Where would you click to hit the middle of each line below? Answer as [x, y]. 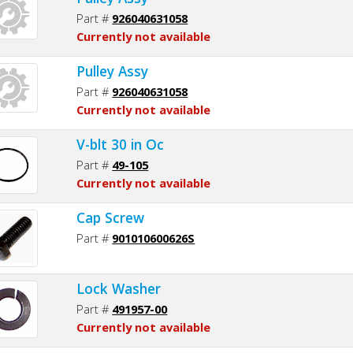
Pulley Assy [113, 71]
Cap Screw [111, 217]
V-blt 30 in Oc [121, 144]
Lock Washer [119, 288]
